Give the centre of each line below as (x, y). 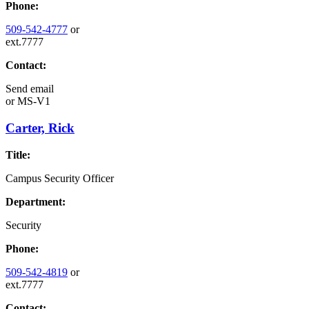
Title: (18, 154)
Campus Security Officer (60, 178)
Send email (30, 89)
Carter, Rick (40, 128)
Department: (36, 201)
